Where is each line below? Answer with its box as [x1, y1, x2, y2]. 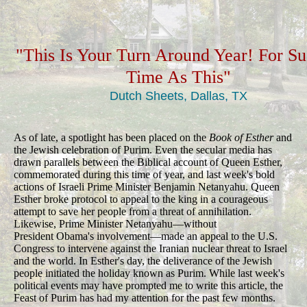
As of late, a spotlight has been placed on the [14, 131, 209, 143]
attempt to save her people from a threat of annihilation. [14, 205, 251, 217]
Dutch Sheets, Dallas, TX [109, 88, 247, 103]
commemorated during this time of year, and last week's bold [14, 168, 275, 180]
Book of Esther [209, 131, 273, 143]
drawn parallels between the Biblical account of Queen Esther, [14, 156, 282, 168]
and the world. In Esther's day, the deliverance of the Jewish [14, 254, 272, 267]
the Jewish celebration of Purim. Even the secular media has [14, 143, 272, 156]
